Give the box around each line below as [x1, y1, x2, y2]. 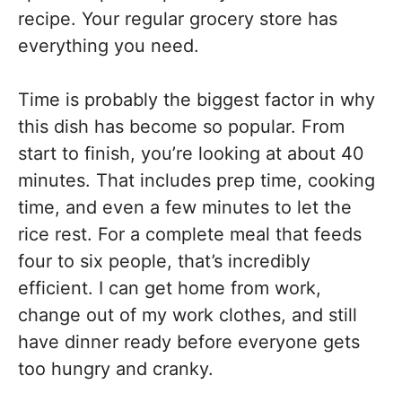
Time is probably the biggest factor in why [18, 89, 375, 110]
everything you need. [18, 35, 199, 57]
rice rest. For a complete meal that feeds [18, 223, 362, 245]
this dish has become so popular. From [18, 116, 345, 137]
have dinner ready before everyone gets [18, 331, 360, 353]
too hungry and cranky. [18, 358, 214, 380]
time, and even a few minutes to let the [18, 197, 352, 218]
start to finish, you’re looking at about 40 [18, 143, 364, 164]
